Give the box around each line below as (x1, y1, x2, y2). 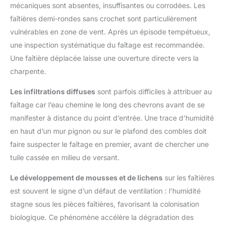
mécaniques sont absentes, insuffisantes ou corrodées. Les (10, 1, 205, 10)
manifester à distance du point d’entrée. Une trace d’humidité (10, 113, 214, 123)
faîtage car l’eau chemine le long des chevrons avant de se (10, 100, 205, 109)
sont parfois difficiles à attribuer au (95, 87, 212, 96)
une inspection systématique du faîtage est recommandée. (10, 41, 205, 50)
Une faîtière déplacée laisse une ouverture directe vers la (10, 54, 199, 63)
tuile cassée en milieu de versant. (10, 153, 120, 162)
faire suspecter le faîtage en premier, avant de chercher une (10, 140, 209, 149)
